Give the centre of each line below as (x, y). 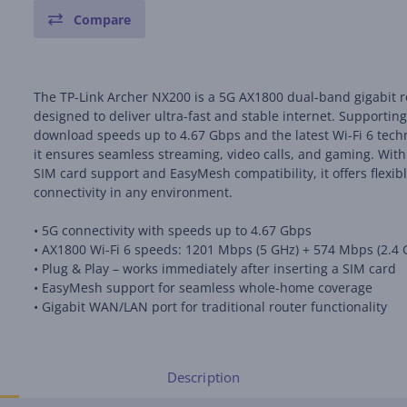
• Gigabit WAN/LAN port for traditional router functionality (211, 307)
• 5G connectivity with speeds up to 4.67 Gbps (173, 230)
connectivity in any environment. (134, 192)
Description (203, 377)
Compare (103, 20)
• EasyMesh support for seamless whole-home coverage (203, 288)
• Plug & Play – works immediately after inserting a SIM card (215, 268)
